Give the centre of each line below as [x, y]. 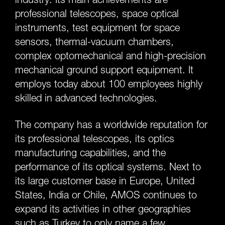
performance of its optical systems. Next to [108, 167]
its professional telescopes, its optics [95, 139]
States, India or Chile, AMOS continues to [106, 195]
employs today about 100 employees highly [109, 84]
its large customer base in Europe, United [105, 181]
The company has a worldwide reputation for [111, 125]
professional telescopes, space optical [97, 14]
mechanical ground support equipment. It [104, 70]
